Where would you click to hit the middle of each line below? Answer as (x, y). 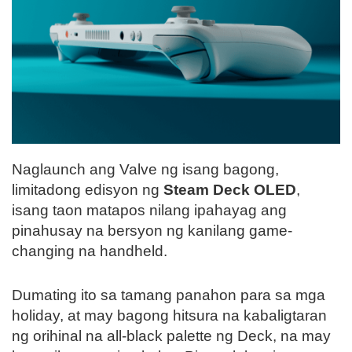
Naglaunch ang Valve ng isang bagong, (145, 169)
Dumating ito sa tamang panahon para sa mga (169, 295)
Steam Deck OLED (230, 189)
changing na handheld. (90, 251)
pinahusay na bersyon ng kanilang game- (152, 230)
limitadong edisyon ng (88, 189)
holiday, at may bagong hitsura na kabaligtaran (169, 315)
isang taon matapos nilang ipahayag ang (149, 210)
